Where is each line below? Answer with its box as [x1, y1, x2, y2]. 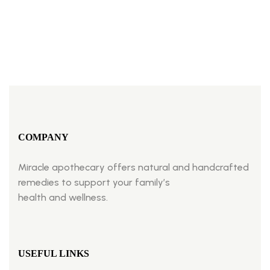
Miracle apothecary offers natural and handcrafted [18, 161, 249, 173]
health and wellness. [18, 191, 108, 203]
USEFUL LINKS [18, 248, 89, 259]
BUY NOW [37, 5, 89, 17]
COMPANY [18, 131, 69, 142]
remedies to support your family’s [18, 176, 170, 188]
